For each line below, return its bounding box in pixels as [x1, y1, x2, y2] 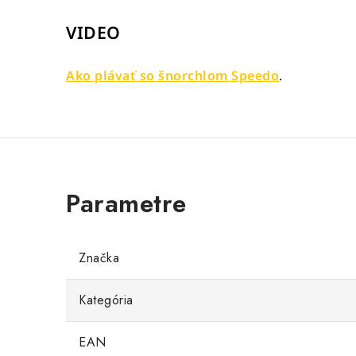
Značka [79, 249, 119, 267]
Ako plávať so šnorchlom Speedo [66, 67, 279, 84]
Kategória [79, 291, 133, 309]
